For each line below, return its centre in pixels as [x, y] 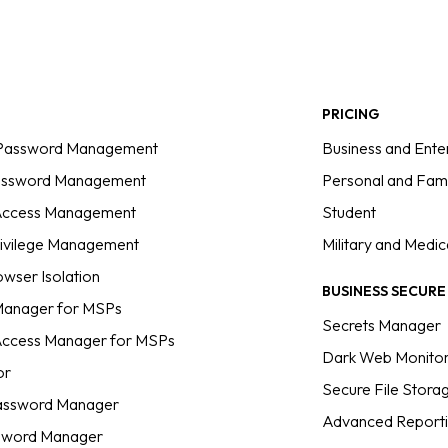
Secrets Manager [382, 325]
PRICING [351, 114]
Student [349, 212]
